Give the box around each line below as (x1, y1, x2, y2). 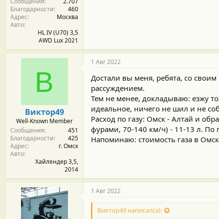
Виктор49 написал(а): (97, 205, 162, 215)
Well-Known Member (16, 116, 73, 125)
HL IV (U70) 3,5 (38, 28, 78, 37)
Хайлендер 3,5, (35, 157, 78, 166)
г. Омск (59, 141, 78, 150)
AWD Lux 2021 (39, 36, 78, 44)
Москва (57, 12, 78, 21)
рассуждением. (91, 83, 145, 93)
